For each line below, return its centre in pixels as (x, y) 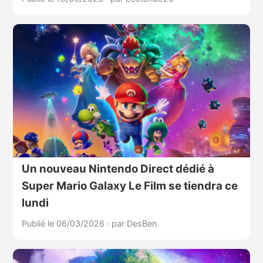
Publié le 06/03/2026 (64, 224)
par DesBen (134, 224)
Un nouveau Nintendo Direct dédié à (118, 169)
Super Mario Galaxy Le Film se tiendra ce (129, 186)
